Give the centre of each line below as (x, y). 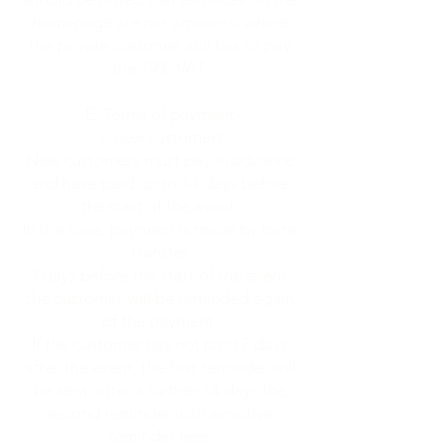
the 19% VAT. (160, 68)
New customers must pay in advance (160, 160)
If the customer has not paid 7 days (160, 344)
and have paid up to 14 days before (160, 183)
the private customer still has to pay (160, 45)
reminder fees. (160, 436)
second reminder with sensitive (160, 413)
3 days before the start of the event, (160, 275)
